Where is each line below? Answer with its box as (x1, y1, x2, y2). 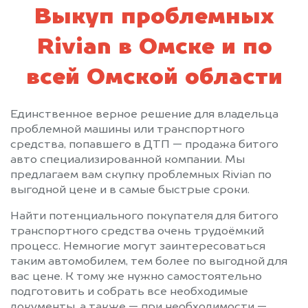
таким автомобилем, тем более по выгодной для (10, 256, 287, 267)
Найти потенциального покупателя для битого (10, 210, 278, 222)
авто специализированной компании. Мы (10, 154, 245, 166)
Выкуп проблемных (34, 6, 274, 29)
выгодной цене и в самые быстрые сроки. (10, 184, 250, 196)
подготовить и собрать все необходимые (10, 286, 248, 298)
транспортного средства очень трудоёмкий (10, 225, 264, 237)
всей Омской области (25, 67, 283, 89)
